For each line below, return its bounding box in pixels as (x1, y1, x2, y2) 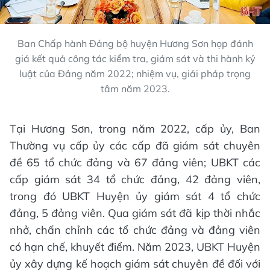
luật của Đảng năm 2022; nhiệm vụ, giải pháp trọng (19, 67, 251, 80)
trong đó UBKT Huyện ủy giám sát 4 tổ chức (10, 189, 260, 204)
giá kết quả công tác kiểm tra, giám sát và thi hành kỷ (14, 52, 256, 65)
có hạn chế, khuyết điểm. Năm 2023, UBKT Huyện (10, 240, 260, 254)
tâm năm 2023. (100, 83, 170, 95)
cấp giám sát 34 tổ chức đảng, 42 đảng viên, (10, 172, 260, 187)
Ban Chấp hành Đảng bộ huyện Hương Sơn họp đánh (17, 37, 253, 50)
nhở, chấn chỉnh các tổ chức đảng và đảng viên (10, 223, 260, 237)
